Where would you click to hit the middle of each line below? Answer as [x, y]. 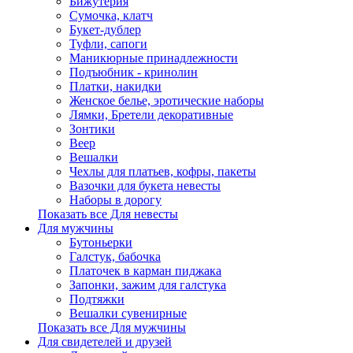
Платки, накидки [115, 86]
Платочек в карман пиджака [145, 271]
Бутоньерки [101, 242]
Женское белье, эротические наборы [167, 100]
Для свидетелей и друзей [105, 342]
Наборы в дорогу [115, 200]
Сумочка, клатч [111, 15]
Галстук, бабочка [115, 256]
